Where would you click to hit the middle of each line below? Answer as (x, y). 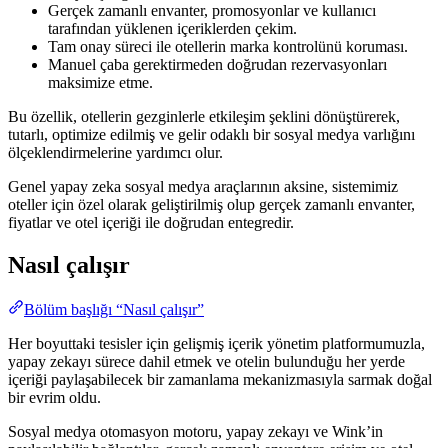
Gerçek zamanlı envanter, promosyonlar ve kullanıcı (212, 11)
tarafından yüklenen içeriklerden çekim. (172, 29)
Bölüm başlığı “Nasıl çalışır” (114, 309)
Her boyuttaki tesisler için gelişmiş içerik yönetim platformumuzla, (216, 343)
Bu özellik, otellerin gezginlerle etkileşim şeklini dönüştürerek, (204, 117)
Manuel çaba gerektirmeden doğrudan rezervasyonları (217, 65)
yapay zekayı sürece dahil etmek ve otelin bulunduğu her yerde (206, 361)
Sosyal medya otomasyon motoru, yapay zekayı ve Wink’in (195, 431)
